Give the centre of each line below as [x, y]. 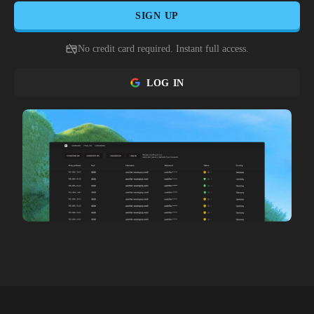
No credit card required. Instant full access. [163, 49]
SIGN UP [157, 15]
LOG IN [165, 83]
